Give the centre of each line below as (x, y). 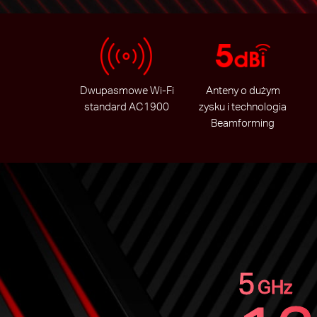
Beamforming (243, 123)
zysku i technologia (243, 107)
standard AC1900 (127, 107)
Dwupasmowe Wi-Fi (127, 91)
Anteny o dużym (243, 91)
